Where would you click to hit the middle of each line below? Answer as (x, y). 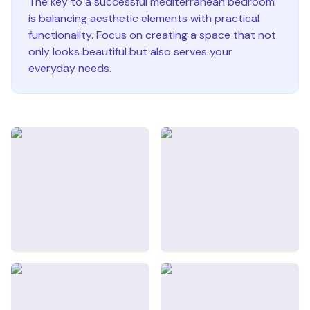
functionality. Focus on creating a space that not (152, 35)
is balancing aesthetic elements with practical (144, 18)
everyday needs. (70, 68)
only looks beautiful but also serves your (130, 52)
